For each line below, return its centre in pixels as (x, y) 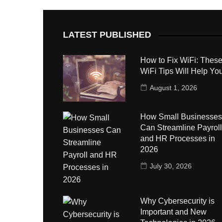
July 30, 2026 (170, 166)
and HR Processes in (177, 139)
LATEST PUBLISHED (107, 35)
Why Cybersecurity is (177, 201)
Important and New (173, 212)
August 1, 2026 (173, 88)
